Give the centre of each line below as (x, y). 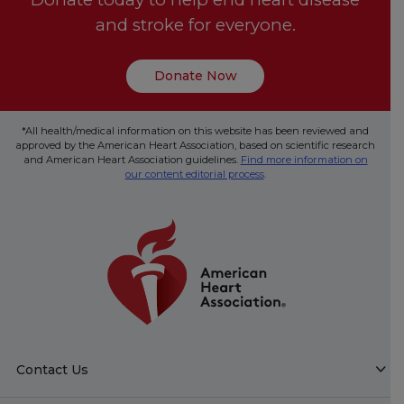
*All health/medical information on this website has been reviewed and (195, 131)
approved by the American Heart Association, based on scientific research (195, 145)
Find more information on (304, 160)
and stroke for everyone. (195, 24)
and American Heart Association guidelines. (132, 160)
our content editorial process (194, 174)
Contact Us (52, 369)
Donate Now (195, 76)
